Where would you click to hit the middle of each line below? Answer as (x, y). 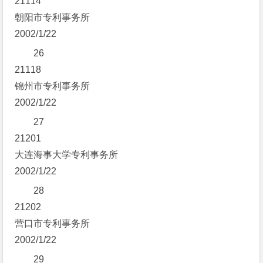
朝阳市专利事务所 (53, 17)
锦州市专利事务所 (53, 86)
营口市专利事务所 (53, 223)
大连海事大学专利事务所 (67, 155)
